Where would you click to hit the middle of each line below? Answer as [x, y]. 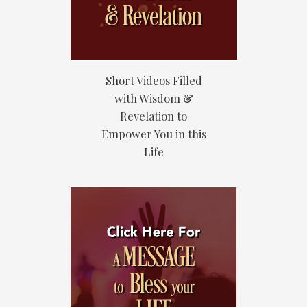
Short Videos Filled [153, 80]
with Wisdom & [153, 98]
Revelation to [153, 116]
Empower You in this [153, 134]
